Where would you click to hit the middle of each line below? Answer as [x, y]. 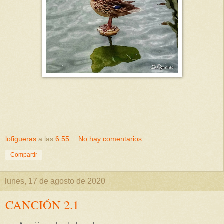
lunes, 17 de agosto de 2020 [55, 181]
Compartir [24, 155]
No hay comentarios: [111, 139]
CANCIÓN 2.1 [42, 204]
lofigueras [21, 139]
